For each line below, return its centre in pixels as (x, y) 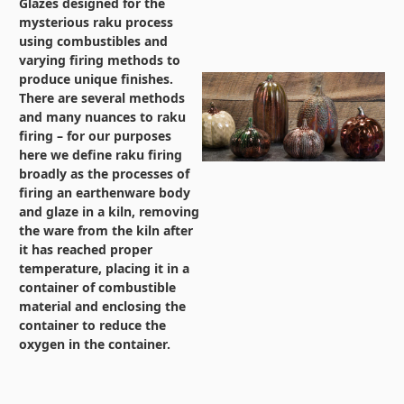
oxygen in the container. (95, 344)
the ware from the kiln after (106, 231)
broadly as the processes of (104, 174)
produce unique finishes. (96, 79)
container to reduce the (92, 326)
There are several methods (102, 98)
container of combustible (97, 288)
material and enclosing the (102, 307)
